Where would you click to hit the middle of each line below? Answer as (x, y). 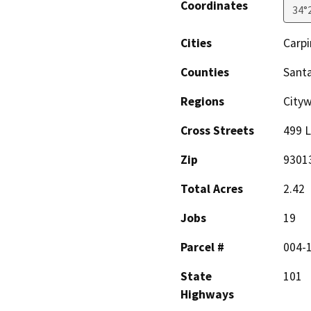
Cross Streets (217, 131)
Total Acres (212, 189)
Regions (202, 102)
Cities (196, 43)
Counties (205, 73)
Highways (207, 295)
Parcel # (202, 247)
